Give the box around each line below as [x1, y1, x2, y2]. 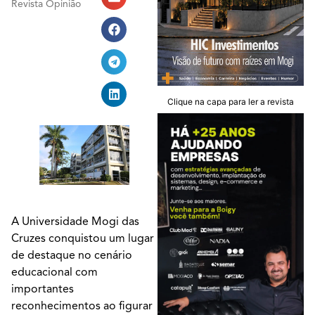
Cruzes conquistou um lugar [11, 231, 154, 245]
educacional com [11, 264, 98, 279]
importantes [11, 281, 74, 296]
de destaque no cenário [11, 247, 132, 262]
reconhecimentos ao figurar [11, 298, 153, 313]
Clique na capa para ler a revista [167, 96, 294, 107]
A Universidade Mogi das [11, 214, 139, 229]
